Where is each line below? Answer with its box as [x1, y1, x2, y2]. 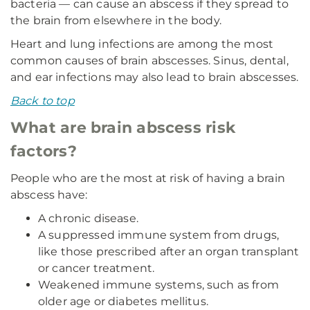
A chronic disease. [38, 212, 138, 225]
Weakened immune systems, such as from [38, 278, 279, 291]
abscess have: [10, 188, 88, 201]
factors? [10, 142, 77, 161]
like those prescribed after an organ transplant [38, 245, 300, 258]
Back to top [10, 94, 75, 107]
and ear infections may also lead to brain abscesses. [10, 71, 299, 84]
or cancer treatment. [38, 262, 155, 275]
